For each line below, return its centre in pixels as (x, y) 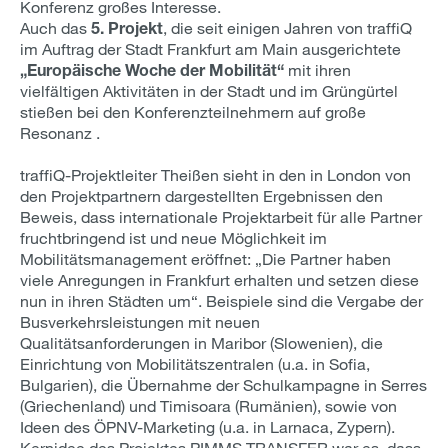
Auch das (55, 27)
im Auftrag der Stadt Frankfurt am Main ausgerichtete (210, 48)
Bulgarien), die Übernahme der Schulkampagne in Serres (223, 384)
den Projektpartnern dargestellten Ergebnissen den (201, 195)
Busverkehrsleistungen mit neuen (140, 321)
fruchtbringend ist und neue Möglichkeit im (173, 237)
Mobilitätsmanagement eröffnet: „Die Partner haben (205, 258)
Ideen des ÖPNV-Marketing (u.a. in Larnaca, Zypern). (207, 426)
